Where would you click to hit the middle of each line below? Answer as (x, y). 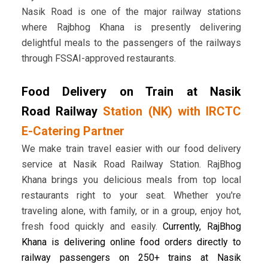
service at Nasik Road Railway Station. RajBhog (131, 165)
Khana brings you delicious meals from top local (131, 180)
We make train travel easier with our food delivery (131, 149)
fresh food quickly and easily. (92, 227)
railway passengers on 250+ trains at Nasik (131, 258)
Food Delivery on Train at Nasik (131, 92)
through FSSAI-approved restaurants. (98, 59)
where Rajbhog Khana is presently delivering (131, 28)
